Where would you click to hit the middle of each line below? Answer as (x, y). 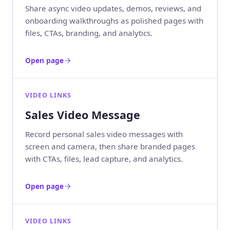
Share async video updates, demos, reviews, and (113, 8)
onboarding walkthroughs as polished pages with (114, 20)
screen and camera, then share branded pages (110, 147)
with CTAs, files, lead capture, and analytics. (104, 159)
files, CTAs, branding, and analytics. (89, 33)
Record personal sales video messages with (104, 134)
